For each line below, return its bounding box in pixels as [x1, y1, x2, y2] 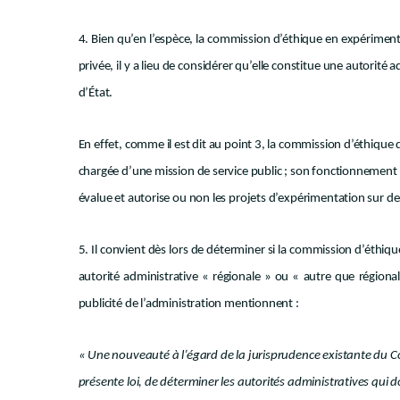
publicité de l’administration [78, 297, 222, 311]
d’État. [78, 87, 113, 100]
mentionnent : [224, 297, 302, 311]
